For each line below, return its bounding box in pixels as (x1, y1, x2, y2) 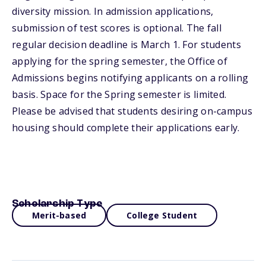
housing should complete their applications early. (12, 121, 240, 134)
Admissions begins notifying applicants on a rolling (12, 71, 249, 84)
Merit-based (32, 210, 87, 221)
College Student (126, 210, 198, 221)
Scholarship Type (12, 198, 103, 209)
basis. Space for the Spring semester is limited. (12, 88, 227, 101)
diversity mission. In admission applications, (12, 5, 214, 18)
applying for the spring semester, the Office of (12, 55, 228, 68)
